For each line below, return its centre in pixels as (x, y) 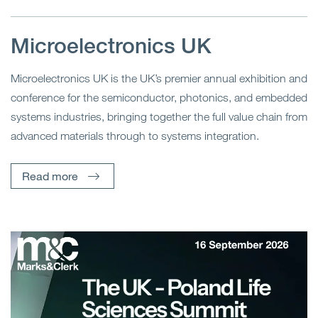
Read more (50, 175)
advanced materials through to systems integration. (135, 135)
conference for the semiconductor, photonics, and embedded (159, 97)
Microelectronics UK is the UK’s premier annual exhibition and (159, 78)
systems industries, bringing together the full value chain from (159, 116)
